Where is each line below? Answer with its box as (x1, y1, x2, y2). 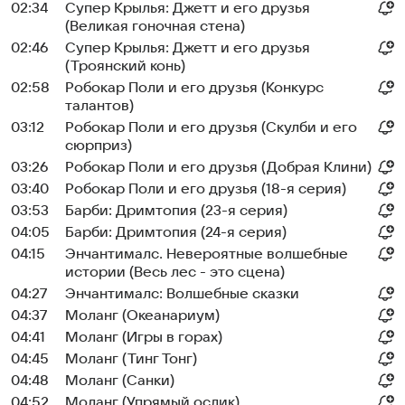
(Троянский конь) (65, 58, 185, 74)
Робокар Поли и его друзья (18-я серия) (65, 181, 346, 197)
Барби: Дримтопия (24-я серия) (65, 224, 287, 240)
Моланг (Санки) (65, 372, 174, 389)
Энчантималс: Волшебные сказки (65, 286, 299, 302)
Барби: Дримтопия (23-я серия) (65, 202, 287, 219)
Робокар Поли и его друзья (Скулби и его (65, 119, 357, 136)
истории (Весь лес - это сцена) (65, 264, 285, 280)
